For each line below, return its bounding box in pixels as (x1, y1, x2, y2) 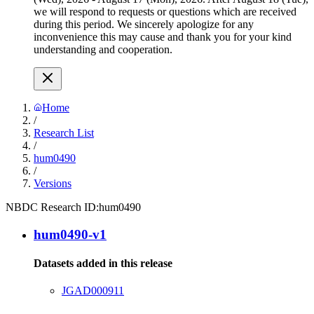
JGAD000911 (62, 285, 124, 297)
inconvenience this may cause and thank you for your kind (34, 31, 292, 43)
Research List (34, 127, 94, 139)
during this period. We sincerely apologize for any (34, 18, 254, 30)
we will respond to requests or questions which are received (34, 6, 296, 18)
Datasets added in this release (34, 257, 172, 269)
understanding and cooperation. (34, 43, 172, 55)
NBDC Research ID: (6, 201, 99, 213)
